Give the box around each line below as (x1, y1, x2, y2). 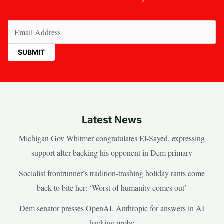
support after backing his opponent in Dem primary (31, 147, 192, 158)
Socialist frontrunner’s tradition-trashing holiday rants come (19, 167, 205, 178)
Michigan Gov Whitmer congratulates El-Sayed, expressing (19, 132, 205, 143)
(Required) (129, 21, 164, 32)
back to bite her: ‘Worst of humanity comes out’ (37, 182, 187, 193)
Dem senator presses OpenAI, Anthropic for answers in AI (19, 202, 204, 213)
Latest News (82, 113, 142, 126)
